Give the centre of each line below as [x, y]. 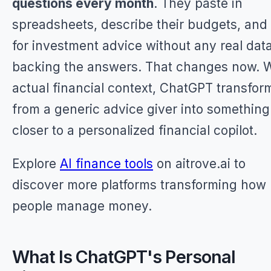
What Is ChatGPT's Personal [124, 257]
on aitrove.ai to [199, 164]
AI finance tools [106, 164]
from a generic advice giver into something [141, 109]
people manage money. [82, 206]
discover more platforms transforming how [139, 185]
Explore [36, 164]
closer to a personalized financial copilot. [135, 130]
